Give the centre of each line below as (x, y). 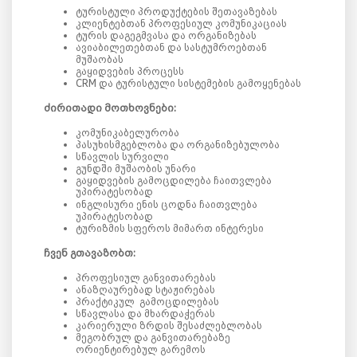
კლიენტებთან (111, 23)
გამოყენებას (269, 83)
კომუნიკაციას (251, 23)
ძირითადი (73, 107)
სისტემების (206, 83)
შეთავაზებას (245, 11)
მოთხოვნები (139, 107)
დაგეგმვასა (139, 35)
